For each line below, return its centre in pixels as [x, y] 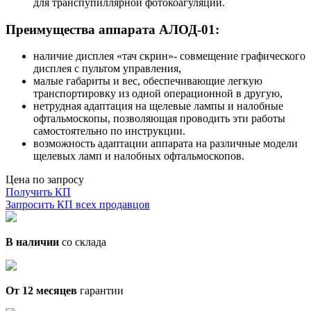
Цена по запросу [45, 180]
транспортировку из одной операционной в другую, [158, 94]
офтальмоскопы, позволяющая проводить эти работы [159, 119]
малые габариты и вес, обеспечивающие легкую [148, 81]
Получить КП [38, 192]
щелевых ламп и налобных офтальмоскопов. [139, 156]
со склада [83, 242]
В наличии [32, 242]
